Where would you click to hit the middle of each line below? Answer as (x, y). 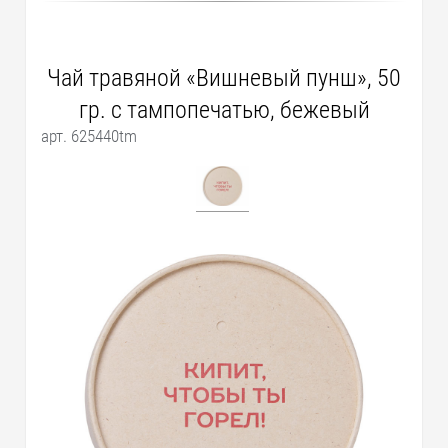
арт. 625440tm (89, 135)
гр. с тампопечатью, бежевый (224, 109)
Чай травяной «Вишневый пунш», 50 (224, 77)
